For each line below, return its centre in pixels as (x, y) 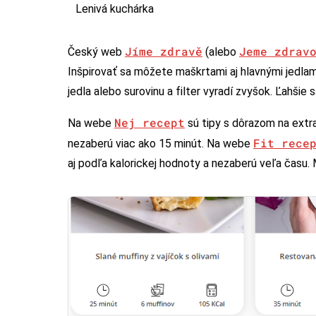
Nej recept (150, 123)
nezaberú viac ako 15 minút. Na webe (160, 144)
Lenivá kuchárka (115, 9)
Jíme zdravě (164, 51)
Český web (96, 52)
